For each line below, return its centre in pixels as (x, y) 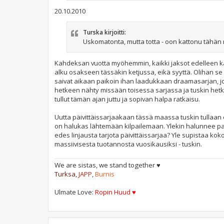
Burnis (105, 174)
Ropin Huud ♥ (115, 192)
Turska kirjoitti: (104, 32)
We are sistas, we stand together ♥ (107, 165)
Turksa (65, 174)
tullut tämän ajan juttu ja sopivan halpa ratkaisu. (127, 99)
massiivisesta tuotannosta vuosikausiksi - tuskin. (128, 144)
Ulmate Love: (75, 192)
